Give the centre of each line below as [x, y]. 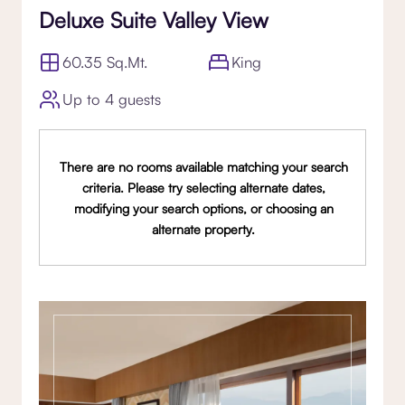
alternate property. [204, 229]
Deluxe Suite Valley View [154, 19]
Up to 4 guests [112, 99]
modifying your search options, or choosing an [203, 208]
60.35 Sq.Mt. [105, 61]
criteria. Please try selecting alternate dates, [203, 187]
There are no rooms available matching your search [203, 166]
